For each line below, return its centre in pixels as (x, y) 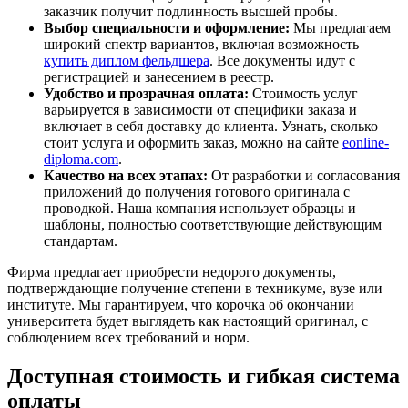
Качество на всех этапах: (126, 175)
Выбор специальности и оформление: (167, 27)
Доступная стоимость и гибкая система (204, 376)
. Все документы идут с (282, 60)
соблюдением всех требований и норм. (128, 337)
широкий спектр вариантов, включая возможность (201, 44)
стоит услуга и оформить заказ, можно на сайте (193, 142)
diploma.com (81, 158)
